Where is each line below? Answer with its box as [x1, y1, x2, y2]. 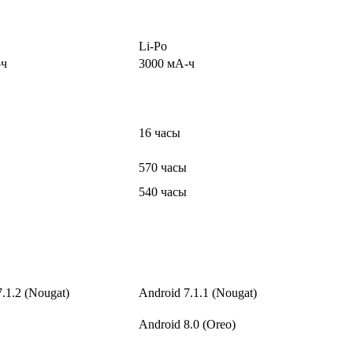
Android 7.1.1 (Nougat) [139, 286, 257, 300]
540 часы [139, 185, 187, 199]
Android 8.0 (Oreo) [139, 318, 236, 332]
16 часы [139, 126, 180, 140]
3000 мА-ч [139, 57, 195, 71]
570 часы [139, 161, 187, 175]
